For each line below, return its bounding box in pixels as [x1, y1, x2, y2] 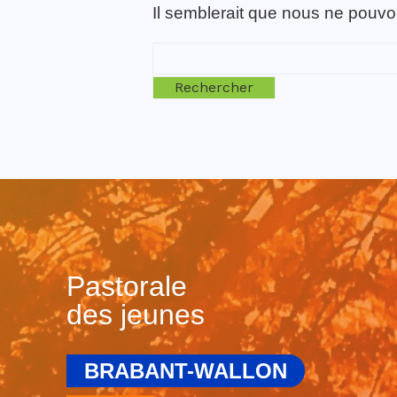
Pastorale [66, 269, 187, 302]
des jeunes [66, 298, 205, 331]
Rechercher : [152, 58, 233, 74]
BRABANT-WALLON [83, 358, 287, 383]
